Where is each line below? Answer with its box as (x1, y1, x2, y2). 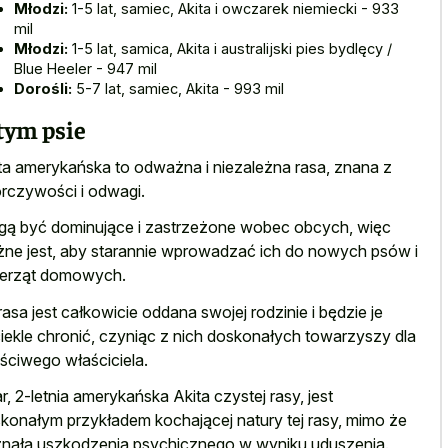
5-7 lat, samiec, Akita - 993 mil (72, 79, 284, 97)
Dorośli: (14, 79, 72, 97)
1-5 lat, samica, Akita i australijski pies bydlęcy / (68, 39, 392, 57)
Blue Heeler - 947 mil (14, 59, 157, 77)
